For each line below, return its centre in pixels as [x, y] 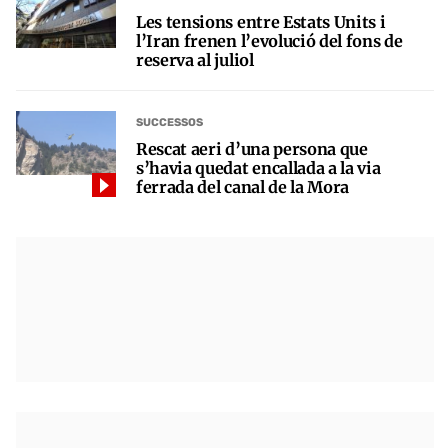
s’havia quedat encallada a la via [258, 167]
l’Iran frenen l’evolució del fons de [269, 40]
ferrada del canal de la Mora [243, 186]
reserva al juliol [195, 59]
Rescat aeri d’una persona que [252, 148]
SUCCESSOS [169, 123]
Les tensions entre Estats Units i [261, 21]
